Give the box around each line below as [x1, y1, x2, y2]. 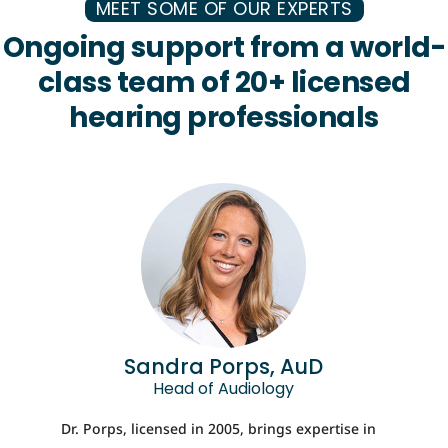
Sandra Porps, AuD [124, 351, 324, 381]
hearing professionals [69, 97, 379, 137]
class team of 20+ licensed [37, 62, 411, 102]
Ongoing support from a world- [2, 27, 446, 67]
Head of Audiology [153, 376, 295, 400]
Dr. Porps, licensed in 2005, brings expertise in [60, 418, 376, 438]
